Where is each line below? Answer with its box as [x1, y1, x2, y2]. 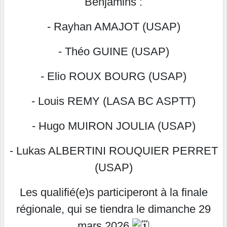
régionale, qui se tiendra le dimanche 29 [16, 203, 211, 216]
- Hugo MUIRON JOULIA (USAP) [31, 120, 196, 133]
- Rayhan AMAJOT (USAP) [47, 20, 180, 33]
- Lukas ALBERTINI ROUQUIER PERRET [9, 144, 218, 158]
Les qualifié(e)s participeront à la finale [19, 186, 208, 199]
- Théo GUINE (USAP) [58, 45, 169, 58]
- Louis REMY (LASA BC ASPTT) [31, 95, 196, 108]
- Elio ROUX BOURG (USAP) [41, 70, 186, 83]
